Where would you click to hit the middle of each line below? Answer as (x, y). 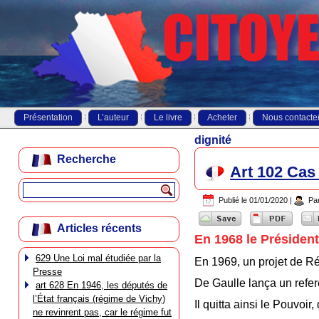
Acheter (222, 117)
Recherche (87, 159)
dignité (213, 140)
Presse (47, 272)
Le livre (168, 117)
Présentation (48, 117)
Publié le (233, 200)
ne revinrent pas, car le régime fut (102, 312)
